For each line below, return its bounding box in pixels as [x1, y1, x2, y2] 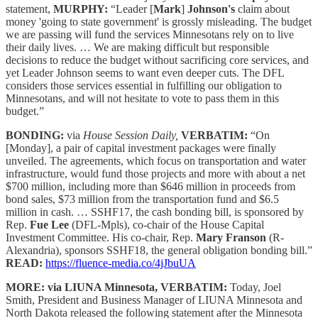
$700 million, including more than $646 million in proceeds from [6, 180, 295, 192]
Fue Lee [30, 218, 69, 231]
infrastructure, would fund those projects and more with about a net [6, 167, 305, 180]
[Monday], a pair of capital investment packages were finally [6, 141, 276, 154]
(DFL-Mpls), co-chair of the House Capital [69, 218, 264, 231]
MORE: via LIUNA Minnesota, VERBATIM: [6, 280, 230, 293]
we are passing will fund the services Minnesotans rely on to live [6, 28, 294, 40]
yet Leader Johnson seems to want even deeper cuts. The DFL [6, 66, 284, 79]
